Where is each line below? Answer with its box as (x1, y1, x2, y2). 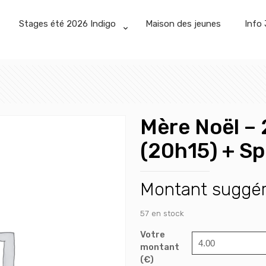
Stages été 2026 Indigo (19, 18, 116, 29)
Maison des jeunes (145, 18, 221, 29)
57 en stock (140, 208, 184, 218)
